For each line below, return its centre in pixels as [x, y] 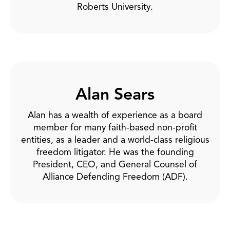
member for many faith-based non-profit [115, 127]
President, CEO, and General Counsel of [115, 164]
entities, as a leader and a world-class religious [115, 139]
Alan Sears [115, 94]
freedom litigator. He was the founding [115, 152]
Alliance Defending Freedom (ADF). [115, 176]
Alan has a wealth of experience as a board [115, 115]
